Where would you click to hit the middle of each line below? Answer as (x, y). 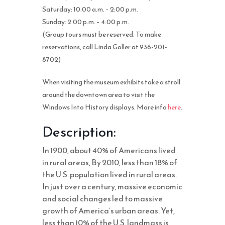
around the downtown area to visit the (98, 95)
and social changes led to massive (102, 198)
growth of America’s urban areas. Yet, (108, 210)
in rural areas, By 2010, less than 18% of (110, 162)
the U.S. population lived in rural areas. (109, 174)
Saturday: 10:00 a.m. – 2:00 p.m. (90, 9)
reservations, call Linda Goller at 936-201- (105, 47)
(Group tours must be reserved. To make (102, 34)
